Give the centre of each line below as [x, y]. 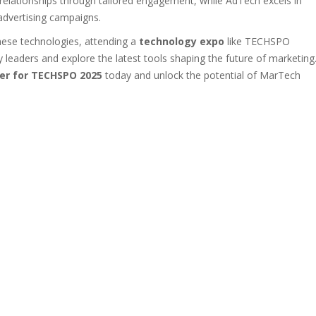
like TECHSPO [257, 41]
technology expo [182, 41]
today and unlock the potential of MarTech [201, 75]
